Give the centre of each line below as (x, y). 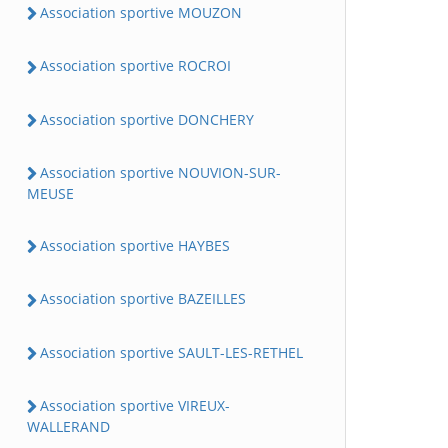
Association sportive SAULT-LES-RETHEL (171, 352)
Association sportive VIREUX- (135, 405)
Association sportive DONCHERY (147, 119)
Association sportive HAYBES (135, 246)
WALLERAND (68, 427)
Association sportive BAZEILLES (143, 299)
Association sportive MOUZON (141, 13)
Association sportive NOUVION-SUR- (160, 172)
